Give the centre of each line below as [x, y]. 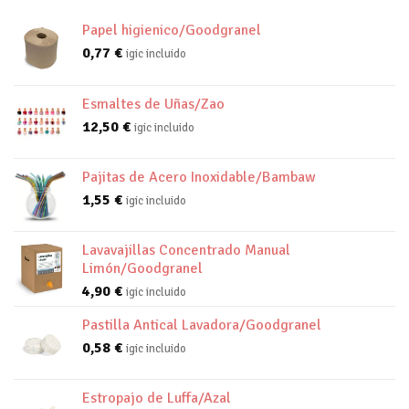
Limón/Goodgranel [142, 269]
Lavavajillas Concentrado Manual [186, 251]
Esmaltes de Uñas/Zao [153, 105]
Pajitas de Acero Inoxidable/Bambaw [199, 178]
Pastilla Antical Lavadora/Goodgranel [202, 325]
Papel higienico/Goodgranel [172, 31]
